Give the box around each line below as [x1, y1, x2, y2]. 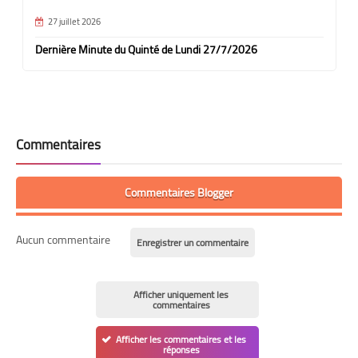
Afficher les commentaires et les [116, 329, 246, 348]
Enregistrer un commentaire [137, 233, 249, 252]
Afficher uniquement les [133, 284, 229, 304]
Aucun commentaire [16, 229, 110, 250]
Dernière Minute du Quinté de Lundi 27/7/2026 [34, 38, 257, 60]
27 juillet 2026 [47, 13, 101, 30]
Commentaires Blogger [125, 181, 233, 203]
